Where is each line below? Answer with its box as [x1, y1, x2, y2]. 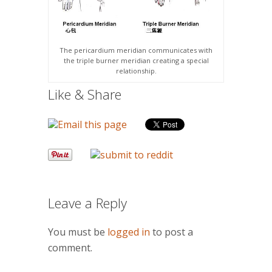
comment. [48, 240, 92, 254]
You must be [48, 225, 107, 239]
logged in [107, 225, 150, 239]
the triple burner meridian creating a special [63, 55, 209, 65]
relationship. [115, 66, 157, 75]
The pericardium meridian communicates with [59, 45, 213, 55]
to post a [150, 225, 193, 239]
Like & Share [48, 84, 121, 103]
